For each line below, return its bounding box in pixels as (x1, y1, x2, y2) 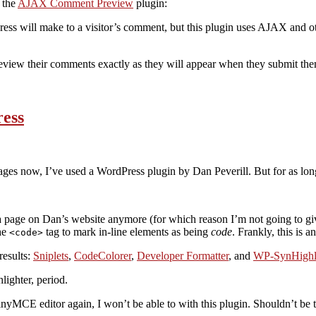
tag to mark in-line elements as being (43, 226, 211, 238)
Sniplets (33, 250, 68, 262)
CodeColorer (74, 250, 131, 262)
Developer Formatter (137, 250, 229, 262)
